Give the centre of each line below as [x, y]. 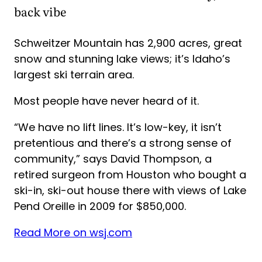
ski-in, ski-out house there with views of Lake [130, 191]
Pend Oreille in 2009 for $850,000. [100, 206]
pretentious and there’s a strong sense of [123, 143]
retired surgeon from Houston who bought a [130, 175]
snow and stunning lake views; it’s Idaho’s [122, 59]
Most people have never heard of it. [106, 101]
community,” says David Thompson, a [113, 159]
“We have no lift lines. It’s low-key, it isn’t [118, 127]
